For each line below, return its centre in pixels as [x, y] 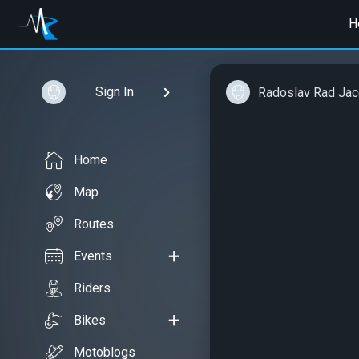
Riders [92, 288]
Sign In [114, 92]
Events [93, 256]
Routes [94, 224]
